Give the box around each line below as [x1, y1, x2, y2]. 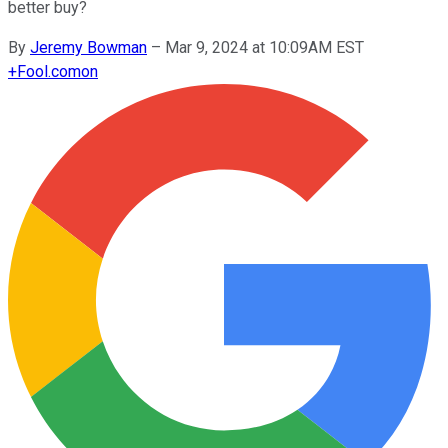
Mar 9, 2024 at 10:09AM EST [165, 37, 364, 57]
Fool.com [17, 61, 81, 81]
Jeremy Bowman [30, 37, 147, 57]
